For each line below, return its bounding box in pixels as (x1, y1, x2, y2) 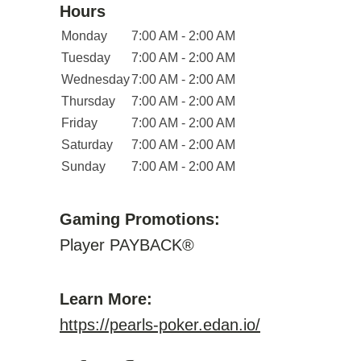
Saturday (61, 138, 113, 151)
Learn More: (60, 290, 152, 308)
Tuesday (61, 51, 110, 64)
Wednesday (61, 73, 130, 86)
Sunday (61, 160, 106, 173)
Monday (61, 29, 107, 43)
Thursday (61, 94, 115, 108)
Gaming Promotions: (60, 210, 220, 228)
